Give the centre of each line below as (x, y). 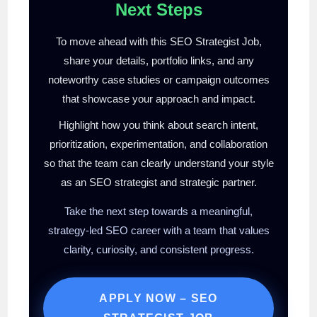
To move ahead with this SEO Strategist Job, (158, 41)
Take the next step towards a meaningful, (158, 211)
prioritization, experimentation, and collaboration (158, 144)
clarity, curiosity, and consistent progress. (158, 249)
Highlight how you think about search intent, (158, 125)
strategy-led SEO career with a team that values (158, 230)
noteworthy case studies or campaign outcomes (158, 79)
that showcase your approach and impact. (158, 98)
